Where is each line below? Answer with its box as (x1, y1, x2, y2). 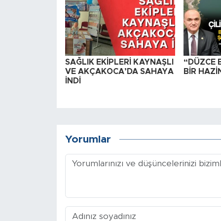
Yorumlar (65, 134, 111, 145)
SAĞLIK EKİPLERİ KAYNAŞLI (65, 58, 174, 67)
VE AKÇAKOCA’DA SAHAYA (65, 68, 174, 76)
